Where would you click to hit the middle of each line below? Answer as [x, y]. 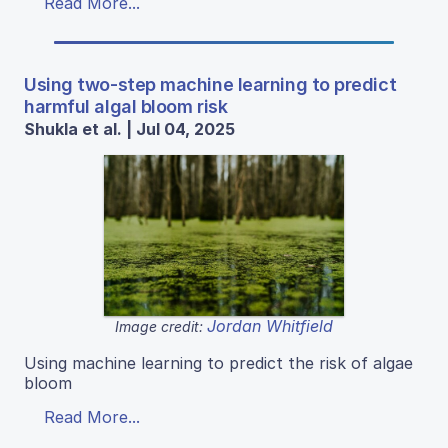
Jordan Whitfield [270, 325]
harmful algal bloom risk [126, 107]
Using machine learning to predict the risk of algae [218, 362]
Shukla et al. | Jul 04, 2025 [129, 129]
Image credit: [161, 326]
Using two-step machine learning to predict [210, 85]
